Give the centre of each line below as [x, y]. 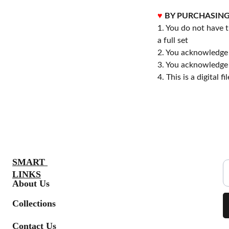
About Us [31, 183]
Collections [34, 203]
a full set [173, 40]
